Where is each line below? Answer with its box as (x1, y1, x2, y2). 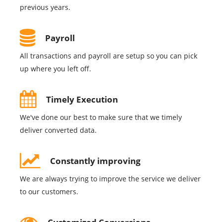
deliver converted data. (20, 125, 97, 135)
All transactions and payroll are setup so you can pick (20, 51, 197, 61)
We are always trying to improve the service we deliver (20, 174, 201, 184)
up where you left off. (20, 64, 91, 74)
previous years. (20, 2, 70, 12)
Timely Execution (46, 94, 118, 106)
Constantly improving (50, 155, 141, 167)
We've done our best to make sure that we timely (20, 112, 182, 122)
